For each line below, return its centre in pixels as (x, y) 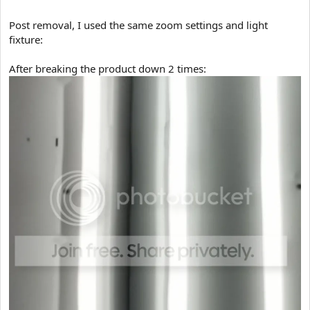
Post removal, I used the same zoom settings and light (138, 25)
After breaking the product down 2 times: (108, 68)
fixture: (26, 39)
